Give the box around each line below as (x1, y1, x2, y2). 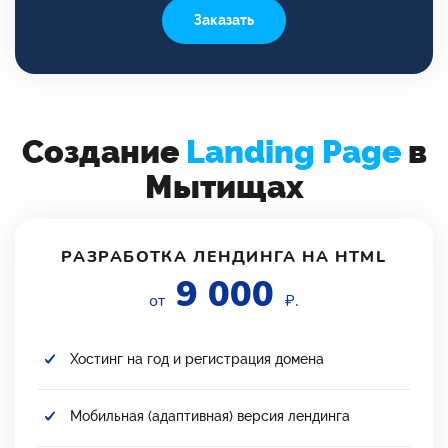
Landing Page (185, 132, 401, 170)
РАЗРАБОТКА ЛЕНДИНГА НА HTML (61, 245, 387, 268)
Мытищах (144, 167, 304, 205)
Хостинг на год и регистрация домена (70, 350, 324, 367)
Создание (21, 132, 186, 170)
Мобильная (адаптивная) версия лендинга (70, 407, 350, 424)
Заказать (194, 11, 254, 28)
